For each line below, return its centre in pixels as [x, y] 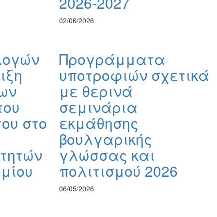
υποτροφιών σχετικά [134, 75]
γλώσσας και [107, 155]
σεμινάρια [98, 107]
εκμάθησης [99, 123]
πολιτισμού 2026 [118, 171]
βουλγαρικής [106, 139]
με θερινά [96, 91]
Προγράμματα [112, 59]
